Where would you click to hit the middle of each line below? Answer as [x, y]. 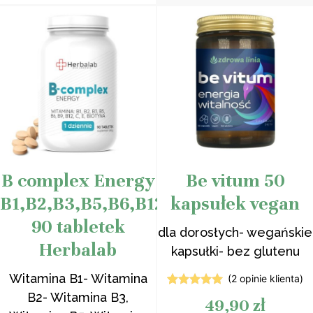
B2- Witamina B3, [78, 297]
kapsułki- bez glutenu [235, 251]
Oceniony [196, 295]
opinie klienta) [270, 278]
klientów [39, 7]
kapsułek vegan [235, 204]
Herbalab [78, 250]
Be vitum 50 [235, 181]
